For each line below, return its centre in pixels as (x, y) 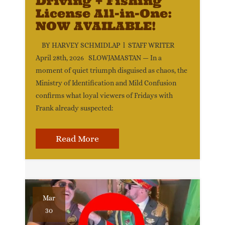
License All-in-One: (104, 13)
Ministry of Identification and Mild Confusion (106, 83)
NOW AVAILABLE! (96, 26)
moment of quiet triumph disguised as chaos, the (111, 70)
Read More (77, 139)
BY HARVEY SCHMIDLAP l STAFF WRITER (105, 45)
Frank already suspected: (74, 108)
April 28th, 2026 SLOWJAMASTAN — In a (99, 58)
